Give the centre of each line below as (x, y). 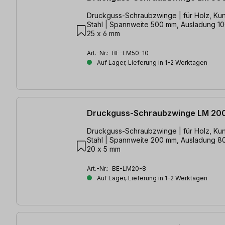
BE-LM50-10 (130, 53)
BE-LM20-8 (129, 168)
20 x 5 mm (104, 149)
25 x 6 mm (103, 34)
